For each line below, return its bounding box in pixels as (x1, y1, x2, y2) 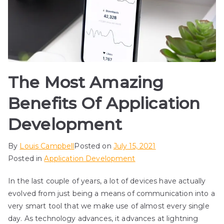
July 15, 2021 (113, 141, 156, 150)
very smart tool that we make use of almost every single (8, 201, 209, 210)
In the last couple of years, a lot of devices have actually (8, 176, 206, 185)
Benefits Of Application (8, 93, 200, 113)
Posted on (74, 141, 113, 150)
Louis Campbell (19, 141, 74, 150)
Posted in (8, 153, 44, 163)
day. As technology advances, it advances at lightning (8, 213, 198, 223)
